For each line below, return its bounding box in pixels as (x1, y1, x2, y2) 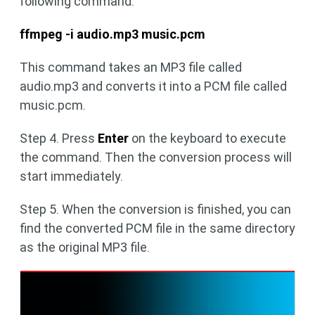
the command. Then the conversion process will (20, 150, 292, 165)
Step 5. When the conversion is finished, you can (20, 202, 291, 217)
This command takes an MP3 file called (20, 60, 242, 75)
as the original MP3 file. (20, 240, 150, 255)
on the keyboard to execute (129, 131, 286, 146)
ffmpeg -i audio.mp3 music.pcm (20, 27, 205, 41)
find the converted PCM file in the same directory (20, 221, 295, 236)
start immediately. (20, 169, 123, 184)
